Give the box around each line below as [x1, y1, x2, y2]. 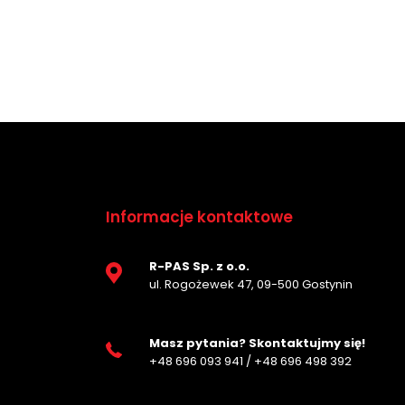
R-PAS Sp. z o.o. [149, 257, 250, 275]
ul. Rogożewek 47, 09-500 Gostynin [149, 275, 353, 293]
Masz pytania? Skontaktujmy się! [149, 334, 365, 352]
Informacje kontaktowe [106, 205, 293, 228]
